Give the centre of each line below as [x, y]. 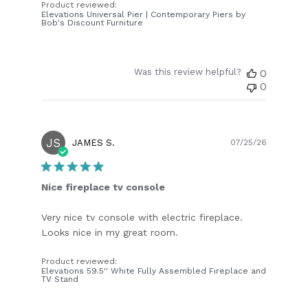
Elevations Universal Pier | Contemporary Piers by [144, 14]
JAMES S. [94, 142]
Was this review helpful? [187, 71]
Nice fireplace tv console [103, 187]
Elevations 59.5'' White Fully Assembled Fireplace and [154, 271]
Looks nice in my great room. [110, 232]
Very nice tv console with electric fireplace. [142, 217]
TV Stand [60, 279]
